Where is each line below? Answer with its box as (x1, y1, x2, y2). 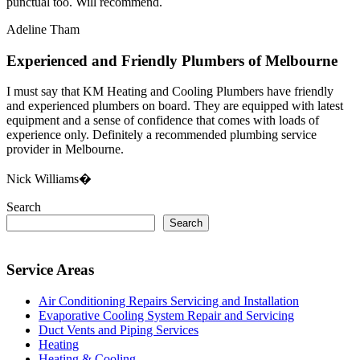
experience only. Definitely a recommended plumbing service (6, 128, 317, 142)
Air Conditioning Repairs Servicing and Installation (39, 293, 299, 308)
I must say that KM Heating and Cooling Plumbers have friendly (6, 84, 333, 99)
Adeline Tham (6, 22, 80, 36)
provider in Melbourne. (6, 142, 124, 157)
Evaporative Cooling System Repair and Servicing (39, 308, 294, 322)
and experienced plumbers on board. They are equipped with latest (6, 99, 343, 113)
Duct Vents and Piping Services (39, 322, 198, 337)
